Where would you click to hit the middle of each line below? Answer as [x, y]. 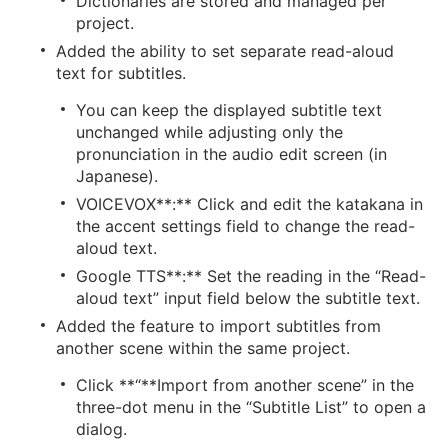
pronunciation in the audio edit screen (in [231, 154]
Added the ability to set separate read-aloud [225, 51]
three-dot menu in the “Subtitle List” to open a [251, 407]
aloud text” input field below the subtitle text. [248, 298]
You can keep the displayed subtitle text [229, 110]
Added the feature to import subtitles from [218, 326]
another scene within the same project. [203, 348]
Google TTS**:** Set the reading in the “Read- [251, 276]
